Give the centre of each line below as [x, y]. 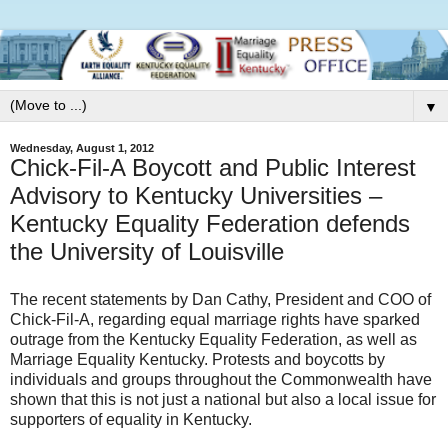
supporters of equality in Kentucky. [131, 420]
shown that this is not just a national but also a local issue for [223, 400]
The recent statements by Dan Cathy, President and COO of [220, 300]
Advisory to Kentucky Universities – [196, 196]
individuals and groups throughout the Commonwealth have [221, 380]
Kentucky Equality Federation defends [210, 224]
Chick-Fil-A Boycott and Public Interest [213, 168]
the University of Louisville [147, 252]
